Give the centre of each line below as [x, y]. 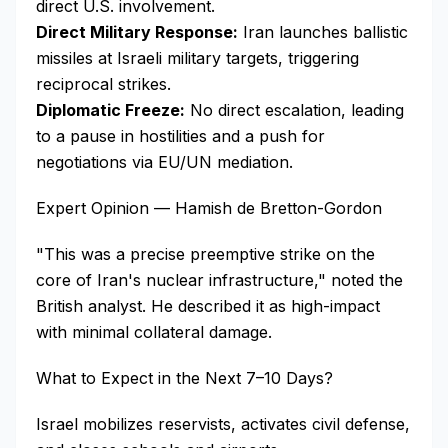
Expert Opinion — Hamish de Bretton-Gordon [209, 208]
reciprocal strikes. [103, 84]
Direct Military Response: [137, 32]
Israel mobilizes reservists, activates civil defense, [223, 424]
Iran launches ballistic [323, 32]
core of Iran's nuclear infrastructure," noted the [219, 280]
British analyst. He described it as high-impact [208, 306]
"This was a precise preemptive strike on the [205, 254]
